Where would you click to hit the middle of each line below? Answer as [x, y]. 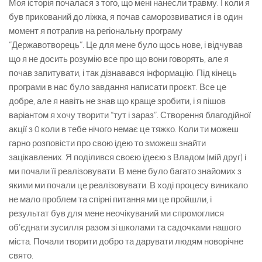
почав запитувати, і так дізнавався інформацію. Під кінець [123, 73]
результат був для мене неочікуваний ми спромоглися [116, 213]
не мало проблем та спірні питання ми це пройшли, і [110, 199]
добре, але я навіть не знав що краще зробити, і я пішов [117, 101]
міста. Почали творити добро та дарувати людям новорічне [126, 242]
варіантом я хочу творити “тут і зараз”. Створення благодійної [130, 115]
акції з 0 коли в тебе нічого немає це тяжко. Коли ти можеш [124, 129]
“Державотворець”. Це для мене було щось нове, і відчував [126, 45]
